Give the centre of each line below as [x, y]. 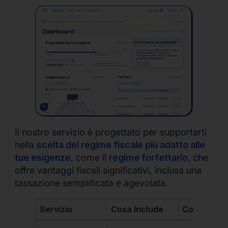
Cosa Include [137, 209]
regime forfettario [148, 157]
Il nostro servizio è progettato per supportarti [111, 132]
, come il [90, 157]
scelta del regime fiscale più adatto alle [121, 145]
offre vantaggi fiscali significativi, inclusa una [108, 170]
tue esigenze [43, 157]
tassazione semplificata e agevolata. [91, 183]
